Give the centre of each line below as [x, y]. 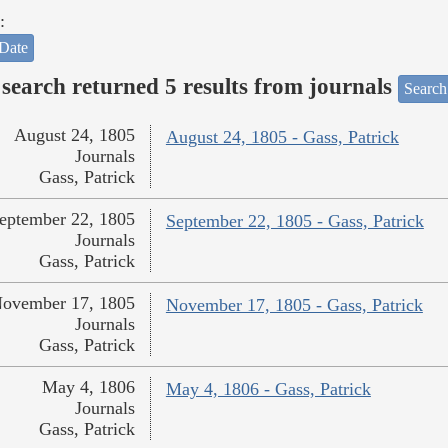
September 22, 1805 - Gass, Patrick [294, 221]
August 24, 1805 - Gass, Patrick [282, 137]
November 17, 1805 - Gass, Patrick [294, 305]
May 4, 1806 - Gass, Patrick [268, 389]
